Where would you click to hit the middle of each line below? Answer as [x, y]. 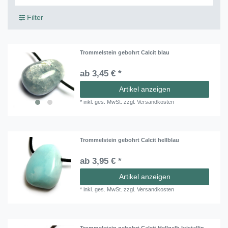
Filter [35, 17]
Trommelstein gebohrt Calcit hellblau [130, 140]
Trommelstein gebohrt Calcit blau [125, 52]
